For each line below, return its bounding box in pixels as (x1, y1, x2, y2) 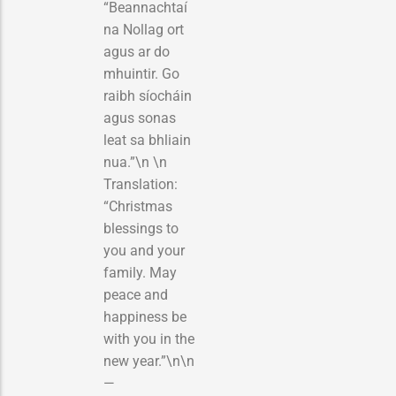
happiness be (103, 308, 187, 325)
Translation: (103, 175, 178, 193)
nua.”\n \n (103, 153, 167, 171)
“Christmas (103, 197, 172, 215)
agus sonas (103, 109, 176, 126)
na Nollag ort (103, 20, 184, 38)
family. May (103, 263, 177, 281)
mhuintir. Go (103, 65, 179, 82)
